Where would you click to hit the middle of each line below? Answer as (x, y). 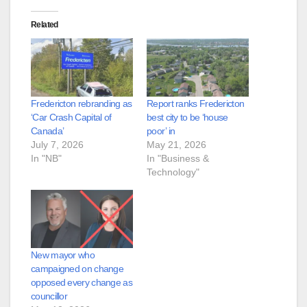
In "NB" (46, 158)
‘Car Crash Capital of (71, 117)
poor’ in (161, 131)
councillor (49, 296)
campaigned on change (77, 268)
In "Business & (178, 158)
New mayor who (63, 255)
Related (45, 24)
